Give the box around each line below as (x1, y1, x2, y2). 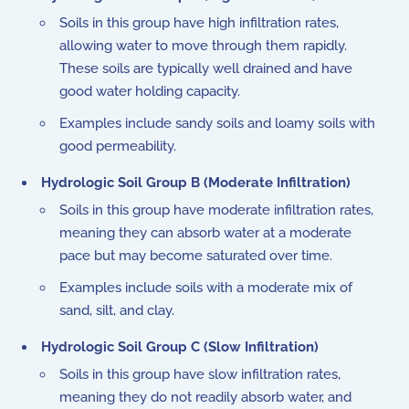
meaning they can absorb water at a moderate (59, 225, 351, 241)
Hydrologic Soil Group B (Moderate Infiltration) (41, 174, 351, 191)
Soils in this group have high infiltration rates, (59, 15, 339, 31)
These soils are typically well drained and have (59, 60, 352, 77)
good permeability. (59, 138, 176, 154)
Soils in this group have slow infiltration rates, (59, 366, 341, 383)
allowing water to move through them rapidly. (59, 37, 351, 54)
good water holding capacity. (59, 83, 240, 100)
